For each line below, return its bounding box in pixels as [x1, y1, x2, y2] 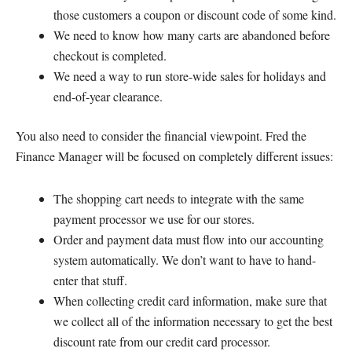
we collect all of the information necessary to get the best [53, 313, 332, 330]
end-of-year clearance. [53, 88, 163, 105]
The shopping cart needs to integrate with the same [53, 190, 304, 207]
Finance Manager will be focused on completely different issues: [16, 148, 333, 165]
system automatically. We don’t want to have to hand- [53, 251, 316, 269]
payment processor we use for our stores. [53, 211, 255, 228]
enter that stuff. [53, 272, 127, 289]
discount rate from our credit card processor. [53, 333, 270, 350]
